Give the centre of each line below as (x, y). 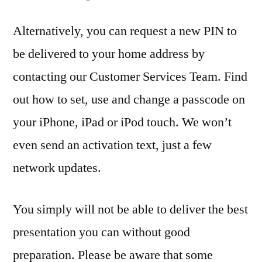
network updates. (57, 168)
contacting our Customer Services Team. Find (130, 77)
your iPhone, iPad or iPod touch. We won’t (122, 123)
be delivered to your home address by (109, 54)
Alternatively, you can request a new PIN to (125, 31)
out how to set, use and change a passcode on (129, 100)
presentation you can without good (101, 232)
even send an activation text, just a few (112, 145)
